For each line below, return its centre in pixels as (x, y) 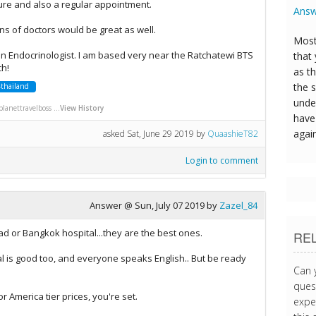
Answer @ (112, 205)
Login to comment (221, 160)
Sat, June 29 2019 (160, 134)
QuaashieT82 (232, 134)
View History (82, 108)
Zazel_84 (238, 205)
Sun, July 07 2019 (170, 205)
